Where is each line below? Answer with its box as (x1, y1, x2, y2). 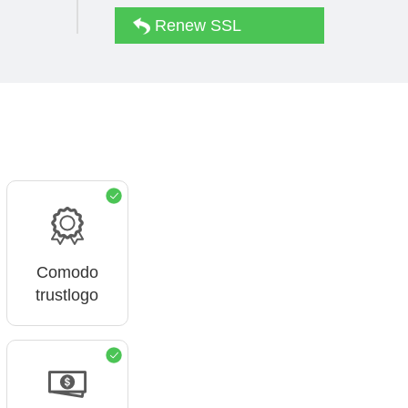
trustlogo (36, 286, 99, 305)
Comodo (36, 263, 98, 282)
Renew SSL (150, 16, 241, 35)
